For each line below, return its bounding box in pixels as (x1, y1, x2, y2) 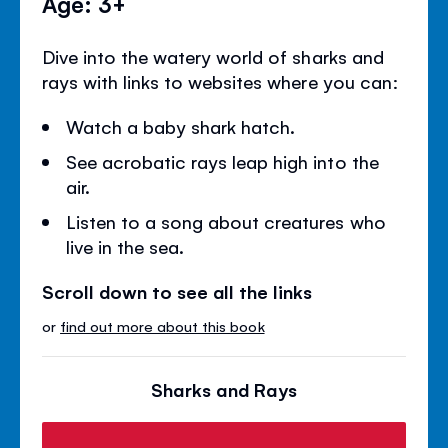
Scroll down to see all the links (42, 278, 313, 303)
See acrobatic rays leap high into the (66, 148, 379, 173)
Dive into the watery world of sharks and (42, 43, 384, 68)
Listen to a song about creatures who (66, 208, 386, 233)
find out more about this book (60, 315, 265, 335)
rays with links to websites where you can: (42, 68, 399, 93)
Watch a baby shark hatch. (66, 113, 296, 138)
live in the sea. (66, 233, 185, 258)
